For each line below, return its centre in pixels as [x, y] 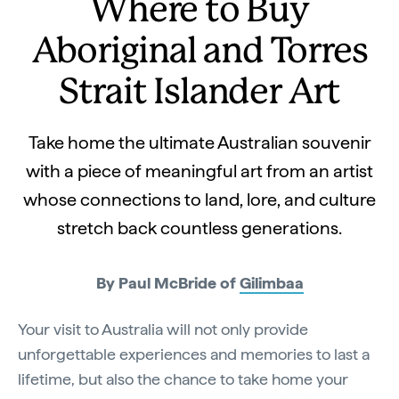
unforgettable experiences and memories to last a [194, 354]
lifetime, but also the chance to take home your [183, 379]
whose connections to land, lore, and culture [199, 199]
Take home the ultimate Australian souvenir [199, 142]
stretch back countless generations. [199, 228]
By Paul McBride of [167, 283]
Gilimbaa [271, 283]
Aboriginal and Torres [199, 53]
